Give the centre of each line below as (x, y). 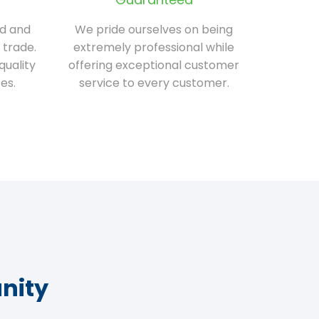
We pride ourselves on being (154, 29)
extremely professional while (154, 47)
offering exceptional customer (154, 65)
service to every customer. (154, 83)
